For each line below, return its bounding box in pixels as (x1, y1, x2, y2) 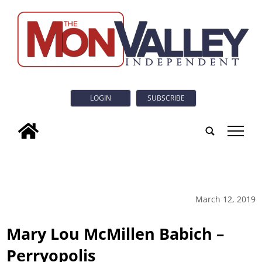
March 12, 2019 (195, 193, 256, 205)
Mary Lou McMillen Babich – (6, 222, 225, 244)
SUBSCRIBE (147, 93, 185, 104)
